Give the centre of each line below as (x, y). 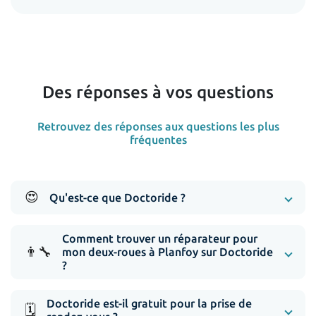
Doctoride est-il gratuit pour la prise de (149, 304)
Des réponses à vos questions (158, 92)
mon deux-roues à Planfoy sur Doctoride (168, 252)
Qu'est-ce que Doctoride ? (117, 197)
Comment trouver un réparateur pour (160, 239)
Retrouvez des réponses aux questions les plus (158, 127)
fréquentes (158, 140)
